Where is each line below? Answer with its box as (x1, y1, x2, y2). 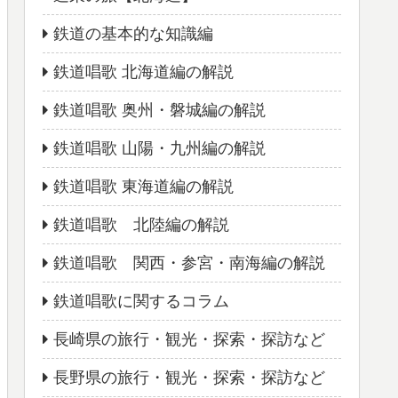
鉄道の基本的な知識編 (53, 24, 213, 43)
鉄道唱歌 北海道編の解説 (53, 62, 234, 81)
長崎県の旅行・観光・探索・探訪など (53, 330, 325, 348)
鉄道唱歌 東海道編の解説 (53, 177, 234, 195)
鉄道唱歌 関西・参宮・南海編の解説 (53, 253, 325, 272)
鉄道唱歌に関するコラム (53, 291, 229, 310)
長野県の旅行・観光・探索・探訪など (53, 368, 325, 386)
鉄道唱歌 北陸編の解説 (53, 215, 229, 234)
